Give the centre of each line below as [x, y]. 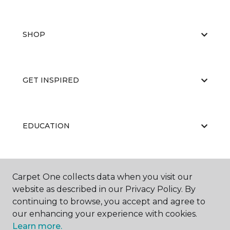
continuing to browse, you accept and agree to [109, 202]
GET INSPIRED [51, 80]
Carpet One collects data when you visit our [102, 177]
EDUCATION [46, 126]
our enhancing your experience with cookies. [105, 214]
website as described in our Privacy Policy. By [104, 189]
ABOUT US [43, 171]
